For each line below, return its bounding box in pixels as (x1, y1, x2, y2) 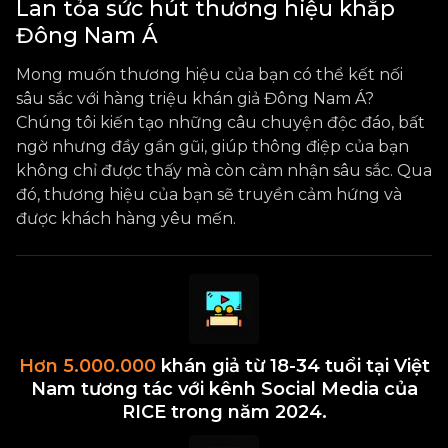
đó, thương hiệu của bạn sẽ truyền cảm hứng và (16, 184, 402, 204)
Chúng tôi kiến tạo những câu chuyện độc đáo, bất (16, 112, 425, 132)
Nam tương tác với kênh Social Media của (30, 378, 418, 401)
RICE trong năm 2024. (121, 401, 327, 424)
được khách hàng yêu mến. (16, 208, 236, 228)
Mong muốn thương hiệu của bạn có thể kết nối (16, 64, 403, 84)
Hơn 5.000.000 (18, 355, 156, 378)
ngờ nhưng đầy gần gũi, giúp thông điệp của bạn (16, 136, 409, 156)
